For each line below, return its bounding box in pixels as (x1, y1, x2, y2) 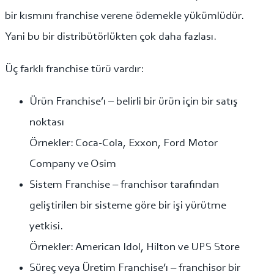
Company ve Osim (29, 158, 116, 171)
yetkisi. (29, 221, 63, 233)
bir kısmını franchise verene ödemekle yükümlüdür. (5, 10, 244, 22)
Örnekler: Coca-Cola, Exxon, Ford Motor (29, 138, 218, 150)
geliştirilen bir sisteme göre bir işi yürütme (29, 200, 226, 212)
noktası (29, 117, 64, 129)
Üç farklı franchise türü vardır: (5, 63, 144, 75)
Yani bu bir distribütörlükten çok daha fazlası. (5, 31, 217, 43)
